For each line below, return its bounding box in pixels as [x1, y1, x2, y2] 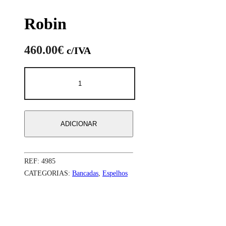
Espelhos [102, 169, 128, 177]
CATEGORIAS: [24, 169, 72, 177]
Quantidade [79, 68, 116, 76]
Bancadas [72, 169, 98, 177]
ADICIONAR [61, 120, 97, 128]
